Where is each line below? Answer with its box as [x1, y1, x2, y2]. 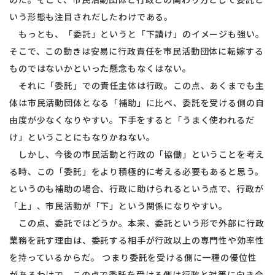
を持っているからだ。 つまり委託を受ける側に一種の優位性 [9, 251, 257, 263]
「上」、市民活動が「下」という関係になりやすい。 [9, 199, 228, 212]
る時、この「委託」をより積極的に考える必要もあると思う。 [9, 165, 264, 177]
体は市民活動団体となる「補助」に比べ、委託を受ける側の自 [9, 96, 265, 109]
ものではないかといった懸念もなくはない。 [9, 62, 192, 74]
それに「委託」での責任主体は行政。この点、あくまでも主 [9, 79, 265, 91]
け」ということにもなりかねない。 [9, 131, 155, 143]
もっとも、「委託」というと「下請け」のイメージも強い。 [9, 28, 265, 40]
